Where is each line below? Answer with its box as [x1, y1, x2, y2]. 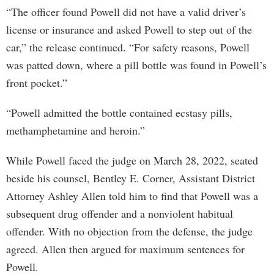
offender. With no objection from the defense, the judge [6, 224, 253, 239]
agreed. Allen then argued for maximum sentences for [6, 242, 245, 256]
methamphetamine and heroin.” [6, 123, 145, 138]
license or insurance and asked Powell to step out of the [6, 22, 252, 37]
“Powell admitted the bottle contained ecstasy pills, [6, 105, 232, 120]
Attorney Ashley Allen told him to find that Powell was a [6, 188, 258, 203]
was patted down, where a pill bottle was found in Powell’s [6, 57, 267, 72]
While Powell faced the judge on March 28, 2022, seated [6, 153, 258, 168]
